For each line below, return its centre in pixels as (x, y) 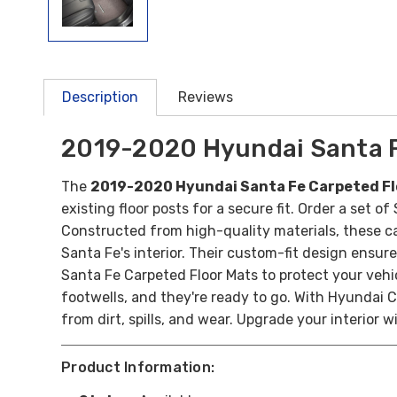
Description (100, 97)
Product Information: (138, 367)
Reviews (206, 97)
